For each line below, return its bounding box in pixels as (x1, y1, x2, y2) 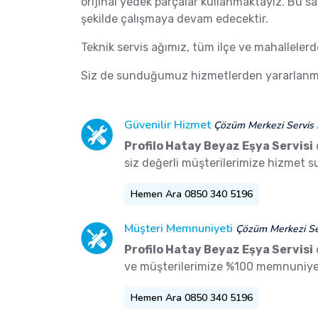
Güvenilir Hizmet (124, 117, 211, 133)
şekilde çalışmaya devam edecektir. (81, 12, 268, 26)
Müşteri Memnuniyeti (124, 221, 233, 237)
